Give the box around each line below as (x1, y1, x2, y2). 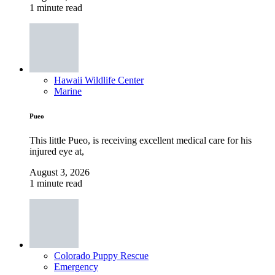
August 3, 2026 (29, 166, 90, 177)
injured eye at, (29, 145, 84, 157)
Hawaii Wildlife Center (54, 74, 144, 85)
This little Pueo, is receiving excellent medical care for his (29, 134, 252, 145)
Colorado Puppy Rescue (54, 250, 149, 261)
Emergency (54, 261, 98, 272)
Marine (54, 85, 82, 96)
